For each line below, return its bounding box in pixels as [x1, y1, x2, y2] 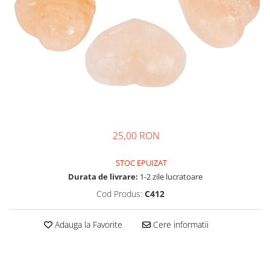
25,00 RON [113, 129, 160, 142]
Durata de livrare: [67, 171, 138, 182]
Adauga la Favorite [52, 219, 122, 230]
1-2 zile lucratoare [137, 171, 202, 182]
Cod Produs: [96, 188, 142, 199]
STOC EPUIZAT [114, 157, 167, 168]
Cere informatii [150, 219, 209, 230]
